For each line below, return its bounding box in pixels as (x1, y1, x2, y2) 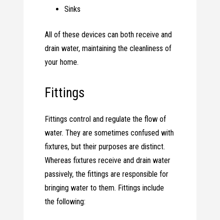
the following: (45, 197, 86, 207)
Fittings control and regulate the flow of (45, 114, 166, 124)
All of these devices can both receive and (45, 30, 172, 40)
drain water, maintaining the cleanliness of (45, 44, 172, 54)
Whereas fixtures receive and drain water (45, 156, 171, 165)
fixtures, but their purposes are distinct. (45, 142, 165, 152)
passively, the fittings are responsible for (45, 169, 169, 179)
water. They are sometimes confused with (45, 128, 174, 138)
